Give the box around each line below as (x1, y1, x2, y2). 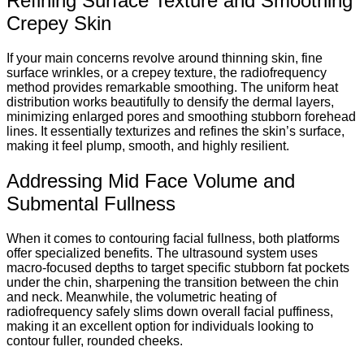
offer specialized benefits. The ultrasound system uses (6, 245, 318, 260)
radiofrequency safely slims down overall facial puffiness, (6, 304, 333, 318)
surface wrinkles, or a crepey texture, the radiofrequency (6, 65, 327, 80)
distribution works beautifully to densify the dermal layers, (6, 94, 334, 109)
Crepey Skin (6, 11, 111, 34)
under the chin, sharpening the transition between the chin (6, 275, 339, 289)
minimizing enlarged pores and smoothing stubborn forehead (6, 109, 356, 123)
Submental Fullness (6, 192, 175, 214)
